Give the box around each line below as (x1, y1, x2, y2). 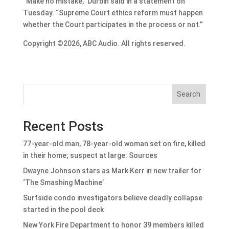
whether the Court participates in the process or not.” (22, 20, 203, 29)
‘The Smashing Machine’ (22, 178, 104, 187)
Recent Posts (22, 118, 103, 134)
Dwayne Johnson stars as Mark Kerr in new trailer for (22, 166, 201, 175)
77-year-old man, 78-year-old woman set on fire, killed (22, 139, 205, 148)
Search (177, 89, 201, 98)
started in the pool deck (22, 205, 104, 214)
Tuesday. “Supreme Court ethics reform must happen (22, 8, 203, 17)
